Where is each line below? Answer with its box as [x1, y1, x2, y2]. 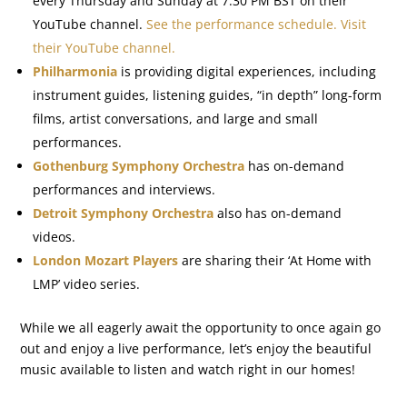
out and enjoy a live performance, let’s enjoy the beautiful [20, 339, 372, 357]
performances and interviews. [33, 180, 216, 198]
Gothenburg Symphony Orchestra [33, 156, 249, 174]
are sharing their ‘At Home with [182, 251, 372, 269]
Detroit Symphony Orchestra [33, 203, 214, 222]
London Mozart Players [33, 251, 179, 269]
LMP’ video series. [33, 274, 141, 293]
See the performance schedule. [146, 15, 338, 33]
